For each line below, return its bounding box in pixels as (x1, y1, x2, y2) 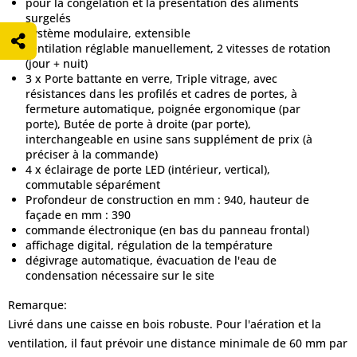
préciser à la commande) (25, 147, 158, 162)
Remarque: (8, 297, 67, 312)
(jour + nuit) (25, 56, 88, 71)
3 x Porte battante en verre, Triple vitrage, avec (25, 71, 277, 86)
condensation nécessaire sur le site (25, 268, 214, 283)
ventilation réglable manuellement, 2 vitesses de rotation (25, 41, 331, 56)
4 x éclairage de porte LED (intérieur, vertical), (25, 162, 270, 177)
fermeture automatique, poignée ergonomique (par (25, 101, 300, 116)
